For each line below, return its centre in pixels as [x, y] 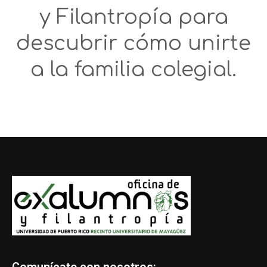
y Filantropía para [133, 17]
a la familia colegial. [133, 69]
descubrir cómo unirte [133, 43]
